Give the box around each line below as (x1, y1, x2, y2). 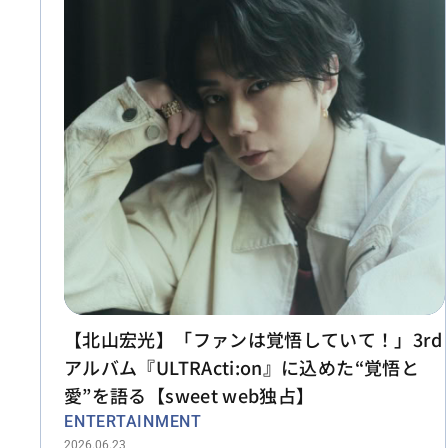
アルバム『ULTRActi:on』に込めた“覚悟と (64, 353, 419, 380)
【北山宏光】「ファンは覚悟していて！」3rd (64, 325, 442, 352)
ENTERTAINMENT (64, 411, 202, 431)
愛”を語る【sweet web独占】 (64, 381, 315, 408)
